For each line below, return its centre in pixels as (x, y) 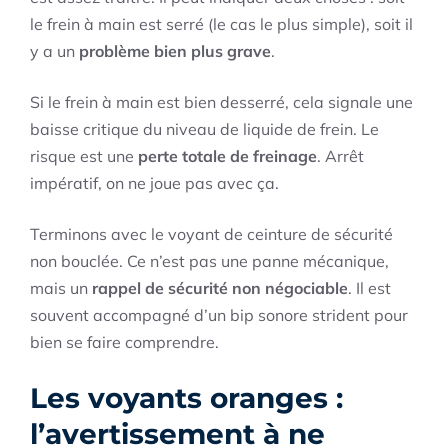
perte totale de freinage (227, 156)
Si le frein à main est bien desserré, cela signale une (221, 102)
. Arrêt (340, 156)
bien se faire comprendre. (124, 342)
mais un (61, 288)
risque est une (84, 156)
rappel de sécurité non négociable (220, 288)
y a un (54, 51)
